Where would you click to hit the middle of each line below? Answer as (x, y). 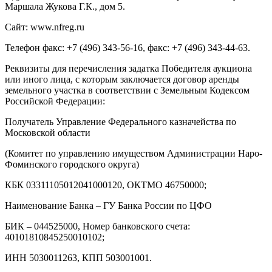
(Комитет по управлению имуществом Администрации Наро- (134, 153)
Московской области (48, 133)
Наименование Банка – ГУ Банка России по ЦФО (108, 206)
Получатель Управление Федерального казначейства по (121, 122)
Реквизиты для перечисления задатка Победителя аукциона (128, 68)
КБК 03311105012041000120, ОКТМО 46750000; (106, 185)
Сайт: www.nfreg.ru (45, 27)
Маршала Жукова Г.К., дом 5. (65, 6)
